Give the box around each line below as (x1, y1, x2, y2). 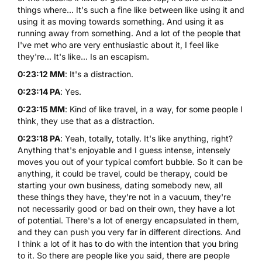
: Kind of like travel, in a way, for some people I (65, 104, 243, 114)
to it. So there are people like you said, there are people (18, 250, 230, 260)
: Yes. (60, 86, 81, 96)
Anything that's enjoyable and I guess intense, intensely (18, 144, 230, 155)
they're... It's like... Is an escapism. (18, 51, 149, 61)
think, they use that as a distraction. (18, 115, 154, 126)
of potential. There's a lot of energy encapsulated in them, (18, 215, 239, 225)
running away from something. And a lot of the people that (18, 27, 241, 38)
